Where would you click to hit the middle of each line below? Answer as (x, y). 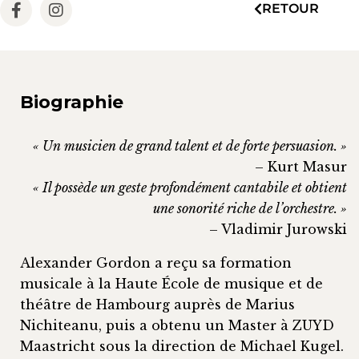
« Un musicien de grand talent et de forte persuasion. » (190, 146)
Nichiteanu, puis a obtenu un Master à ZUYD (177, 326)
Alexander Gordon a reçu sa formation (156, 263)
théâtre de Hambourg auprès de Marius (157, 305)
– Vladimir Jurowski (278, 230)
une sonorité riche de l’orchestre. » (250, 209)
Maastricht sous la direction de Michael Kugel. (182, 347)
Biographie (72, 103)
